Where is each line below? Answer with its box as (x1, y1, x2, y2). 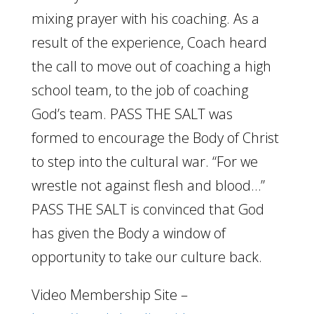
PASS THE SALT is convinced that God (31, 199, 264, 219)
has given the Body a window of (31, 223, 226, 243)
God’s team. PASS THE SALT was (31, 104, 233, 123)
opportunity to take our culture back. (31, 247, 262, 266)
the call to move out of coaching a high (31, 56, 271, 76)
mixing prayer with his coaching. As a (31, 8, 259, 28)
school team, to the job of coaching (31, 80, 248, 100)
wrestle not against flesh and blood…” (31, 175, 265, 195)
